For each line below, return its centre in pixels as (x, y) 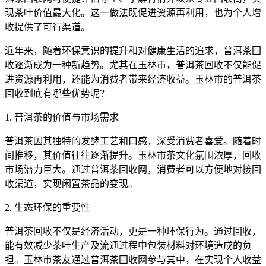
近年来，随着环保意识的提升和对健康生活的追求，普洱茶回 (133, 51)
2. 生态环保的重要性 (47, 208)
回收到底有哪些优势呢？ (57, 94)
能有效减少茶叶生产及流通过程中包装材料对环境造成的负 (128, 246)
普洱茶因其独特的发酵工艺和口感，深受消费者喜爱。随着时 (133, 141)
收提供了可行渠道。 (47, 27)
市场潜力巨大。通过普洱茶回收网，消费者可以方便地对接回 (133, 170)
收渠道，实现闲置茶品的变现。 (71, 184)
